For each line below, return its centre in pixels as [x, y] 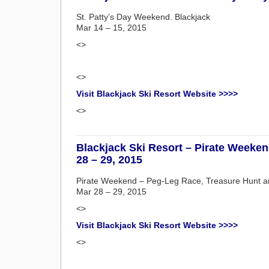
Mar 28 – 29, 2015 [111, 192]
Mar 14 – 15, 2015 [111, 28]
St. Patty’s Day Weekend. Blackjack [143, 17]
